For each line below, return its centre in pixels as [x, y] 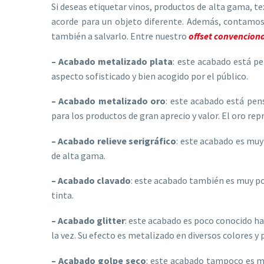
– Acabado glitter [88, 220]
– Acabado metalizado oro [109, 101]
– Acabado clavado [91, 181]
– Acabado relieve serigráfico [114, 141]
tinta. [62, 195]
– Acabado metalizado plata [112, 61]
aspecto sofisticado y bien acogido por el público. [150, 76]
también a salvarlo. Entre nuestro [120, 36]
